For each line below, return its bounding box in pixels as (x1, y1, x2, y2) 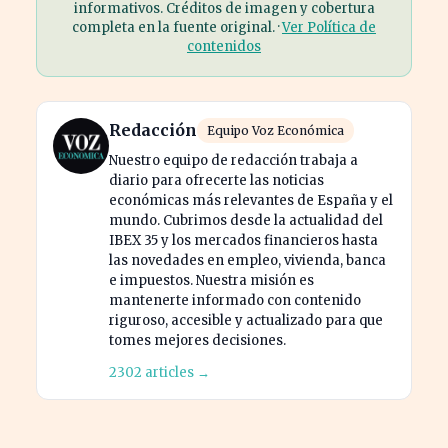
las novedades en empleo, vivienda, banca (109, 251, 386, 269)
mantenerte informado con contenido (109, 291, 361, 309)
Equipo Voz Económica (207, 122, 344, 138)
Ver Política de (282, 18, 376, 36)
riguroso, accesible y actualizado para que (109, 311, 383, 329)
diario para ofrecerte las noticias (109, 171, 324, 189)
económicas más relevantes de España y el (109, 191, 393, 209)
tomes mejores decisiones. (109, 331, 286, 349)
